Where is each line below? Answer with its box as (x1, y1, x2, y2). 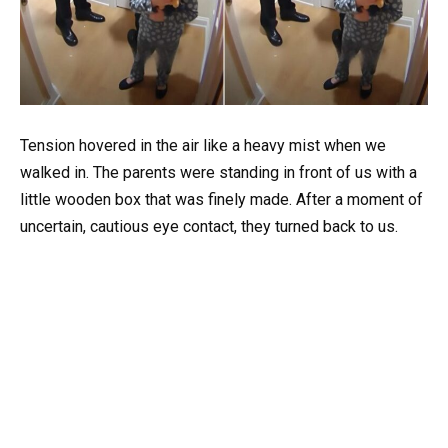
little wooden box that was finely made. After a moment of (20, 190, 423, 210)
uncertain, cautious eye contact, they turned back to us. (20, 217, 398, 237)
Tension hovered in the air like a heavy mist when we (20, 136, 386, 156)
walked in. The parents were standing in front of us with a (20, 163, 417, 183)
